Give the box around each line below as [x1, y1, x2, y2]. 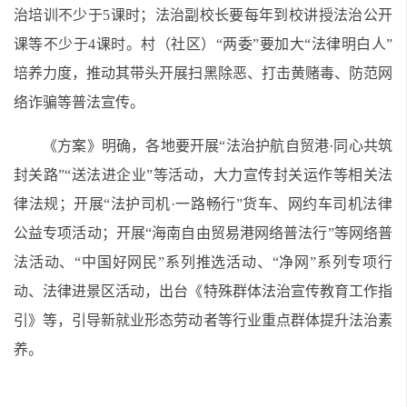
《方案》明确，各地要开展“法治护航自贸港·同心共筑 [43, 138, 392, 154]
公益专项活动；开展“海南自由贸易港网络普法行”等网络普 [14, 225, 392, 241]
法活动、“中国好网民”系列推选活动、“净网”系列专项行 [14, 254, 392, 270]
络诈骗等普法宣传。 [14, 94, 144, 110]
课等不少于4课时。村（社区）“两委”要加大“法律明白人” [14, 36, 392, 52]
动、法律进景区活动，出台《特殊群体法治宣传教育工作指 [14, 283, 392, 299]
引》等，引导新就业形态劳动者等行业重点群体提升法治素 [14, 313, 392, 328]
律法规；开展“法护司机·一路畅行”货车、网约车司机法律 [14, 196, 392, 212]
